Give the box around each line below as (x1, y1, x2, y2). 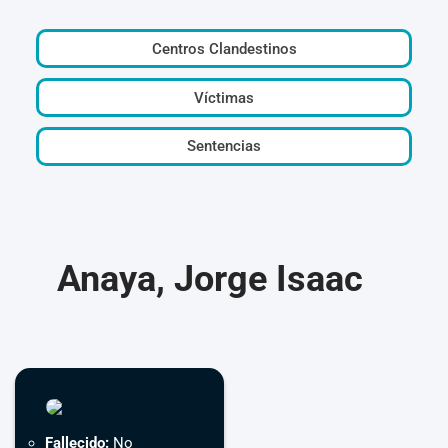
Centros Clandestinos (151, 39, 297, 58)
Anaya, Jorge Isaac (57, 257, 364, 300)
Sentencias (187, 137, 261, 156)
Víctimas (194, 88, 254, 107)
